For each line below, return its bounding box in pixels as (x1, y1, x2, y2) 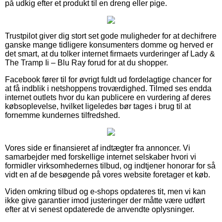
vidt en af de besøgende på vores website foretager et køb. (5, 170, 210, 179)
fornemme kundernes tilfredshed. (5, 111, 120, 119)
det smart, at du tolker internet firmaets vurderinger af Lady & (5, 49, 215, 58)
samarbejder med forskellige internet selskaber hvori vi (5, 152, 196, 161)
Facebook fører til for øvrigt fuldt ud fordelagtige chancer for (5, 75, 212, 84)
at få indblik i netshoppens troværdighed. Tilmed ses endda (5, 84, 212, 93)
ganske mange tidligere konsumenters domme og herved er (5, 40, 213, 49)
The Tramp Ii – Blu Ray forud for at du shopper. (5, 58, 168, 67)
